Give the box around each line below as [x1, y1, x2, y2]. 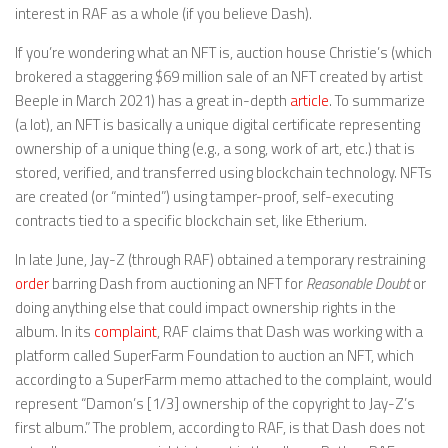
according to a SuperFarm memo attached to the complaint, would [15, 367, 432, 391]
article [290, 88, 329, 112]
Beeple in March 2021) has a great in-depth [15, 88, 290, 112]
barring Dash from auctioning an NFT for [49, 271, 306, 295]
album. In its [15, 319, 94, 343]
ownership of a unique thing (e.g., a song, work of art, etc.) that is [15, 136, 415, 160]
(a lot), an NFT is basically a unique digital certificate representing [15, 112, 420, 136]
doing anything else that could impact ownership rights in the [15, 295, 396, 319]
